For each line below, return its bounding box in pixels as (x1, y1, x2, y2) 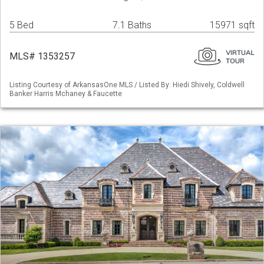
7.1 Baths (112, 19, 151, 31)
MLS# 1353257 (9, 51, 75, 62)
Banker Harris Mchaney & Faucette (9, 90, 122, 98)
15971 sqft (210, 19, 255, 31)
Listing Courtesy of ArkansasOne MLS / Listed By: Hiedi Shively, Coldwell (9, 81, 245, 90)
